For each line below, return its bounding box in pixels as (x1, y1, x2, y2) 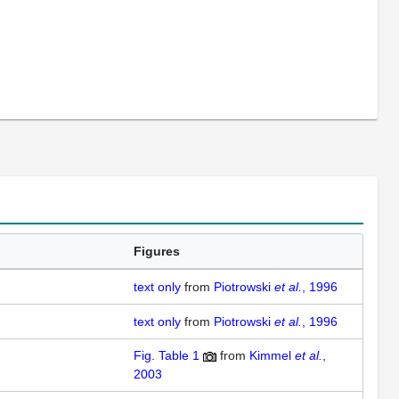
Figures (134, 244, 180, 259)
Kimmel (249, 348, 295, 363)
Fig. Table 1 (134, 348, 199, 363)
